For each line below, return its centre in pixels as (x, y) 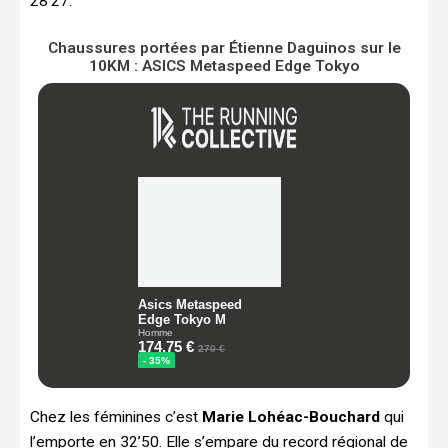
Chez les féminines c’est (114, 416)
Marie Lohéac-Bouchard (289, 416)
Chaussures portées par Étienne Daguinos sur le (224, 47)
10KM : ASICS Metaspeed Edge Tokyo (224, 65)
